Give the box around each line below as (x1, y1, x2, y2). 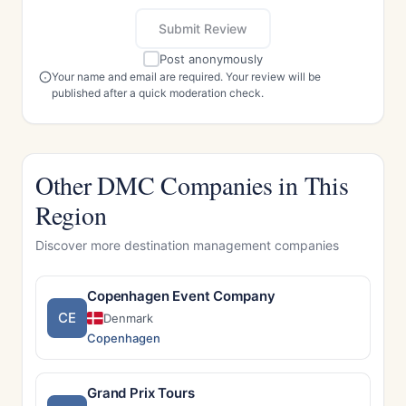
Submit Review (159, 21, 247, 36)
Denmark (103, 311, 154, 325)
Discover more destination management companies (35, 237, 339, 253)
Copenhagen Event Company (87, 287, 275, 304)
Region (35, 198, 107, 232)
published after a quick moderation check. (52, 86, 264, 100)
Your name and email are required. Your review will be (52, 70, 321, 83)
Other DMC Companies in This (35, 168, 349, 202)
